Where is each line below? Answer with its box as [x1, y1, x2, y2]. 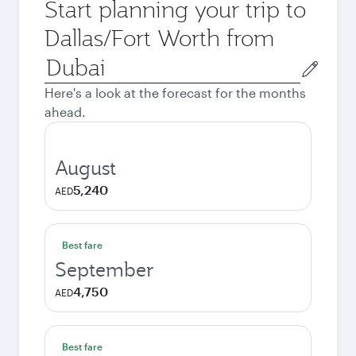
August [55, 155, 116, 180]
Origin [44, 53, 81, 68]
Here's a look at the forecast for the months [44, 85, 306, 100]
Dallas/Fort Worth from [44, 23, 274, 52]
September [55, 257, 154, 282]
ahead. [44, 104, 86, 119]
